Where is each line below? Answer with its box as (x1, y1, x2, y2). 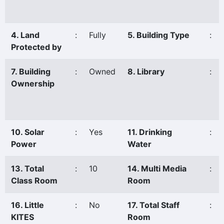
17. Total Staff (127, 200, 179, 210)
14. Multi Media (127, 163, 186, 173)
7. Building (11, 66, 50, 76)
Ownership (11, 78, 54, 88)
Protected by (11, 42, 61, 52)
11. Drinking (127, 127, 172, 137)
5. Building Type (127, 30, 189, 40)
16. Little (11, 200, 44, 210)
